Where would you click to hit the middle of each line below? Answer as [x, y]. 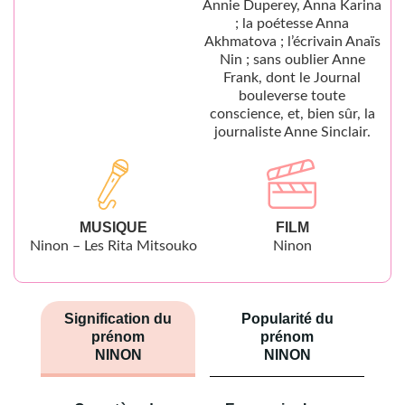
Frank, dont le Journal [292, 78]
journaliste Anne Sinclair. [292, 132]
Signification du [118, 319]
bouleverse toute [292, 96]
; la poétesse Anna [292, 24]
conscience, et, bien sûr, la [292, 114]
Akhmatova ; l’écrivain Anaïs [292, 42]
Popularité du [287, 319]
